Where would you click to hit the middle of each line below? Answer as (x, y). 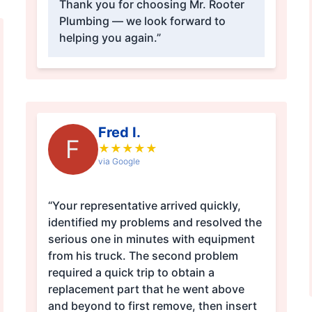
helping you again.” (110, 38)
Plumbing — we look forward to (142, 21)
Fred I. (119, 133)
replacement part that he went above (146, 289)
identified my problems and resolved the (155, 223)
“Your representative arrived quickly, (144, 206)
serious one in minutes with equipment (151, 239)
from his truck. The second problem (88, 256)
